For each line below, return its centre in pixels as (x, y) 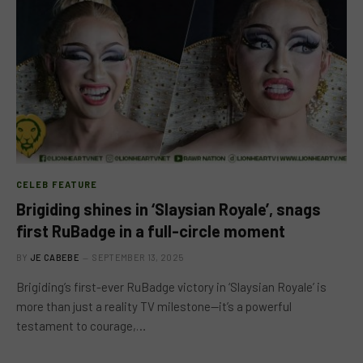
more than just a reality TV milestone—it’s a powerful (154, 306)
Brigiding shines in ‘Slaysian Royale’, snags (169, 209)
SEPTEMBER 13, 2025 (138, 257)
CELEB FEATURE (57, 184)
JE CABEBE (55, 257)
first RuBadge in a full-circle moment (151, 231)
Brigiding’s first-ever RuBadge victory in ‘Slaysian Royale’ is (171, 286)
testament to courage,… (81, 325)
